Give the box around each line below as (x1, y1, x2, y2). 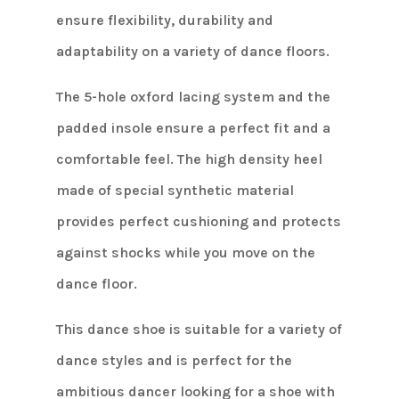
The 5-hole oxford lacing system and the (55, 88, 330, 106)
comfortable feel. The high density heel (55, 151, 322, 168)
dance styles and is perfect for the (55, 352, 292, 370)
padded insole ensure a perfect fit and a (55, 119, 330, 137)
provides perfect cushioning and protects (55, 213, 341, 231)
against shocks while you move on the (55, 244, 315, 262)
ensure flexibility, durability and (55, 12, 273, 29)
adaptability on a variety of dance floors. (55, 43, 330, 61)
